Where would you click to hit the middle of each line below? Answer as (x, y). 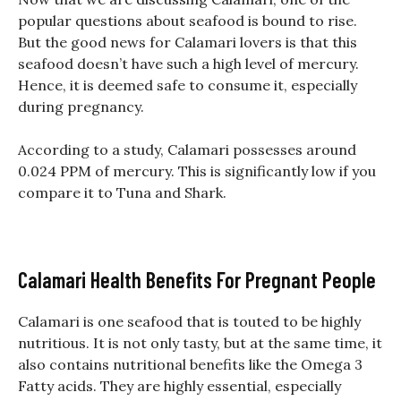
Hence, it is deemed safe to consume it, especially (188, 85)
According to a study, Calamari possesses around (187, 150)
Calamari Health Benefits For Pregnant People (199, 280)
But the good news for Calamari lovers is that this (188, 43)
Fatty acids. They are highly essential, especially (179, 386)
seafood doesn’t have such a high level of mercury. (188, 64)
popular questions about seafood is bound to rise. (188, 21)
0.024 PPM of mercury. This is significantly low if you (197, 171)
